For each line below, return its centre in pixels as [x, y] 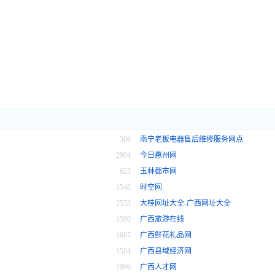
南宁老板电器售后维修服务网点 [192, 140]
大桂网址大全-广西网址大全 [185, 203]
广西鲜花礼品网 [166, 235]
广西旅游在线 [162, 219]
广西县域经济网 [166, 251]
